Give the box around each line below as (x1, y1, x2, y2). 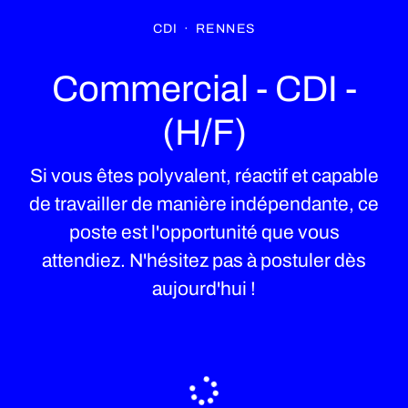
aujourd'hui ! (152, 279, 256, 299)
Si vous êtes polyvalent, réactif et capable (29, 166, 379, 186)
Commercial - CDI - (51, 69, 357, 108)
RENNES (196, 22, 256, 36)
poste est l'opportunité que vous (68, 222, 340, 242)
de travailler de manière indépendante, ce (29, 194, 379, 214)
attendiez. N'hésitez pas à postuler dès (42, 250, 366, 270)
